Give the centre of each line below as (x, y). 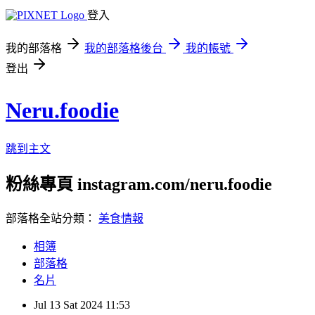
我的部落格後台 (124, 48)
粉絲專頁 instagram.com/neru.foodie (139, 184)
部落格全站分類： (52, 218)
